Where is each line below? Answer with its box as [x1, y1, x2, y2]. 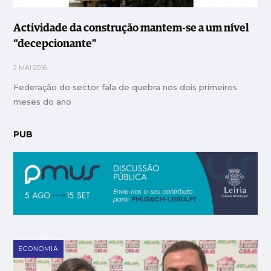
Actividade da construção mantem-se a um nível [13, 22, 250, 34]
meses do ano [13, 96, 72, 106]
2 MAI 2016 [13, 64, 47, 72]
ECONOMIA [18, 244, 59, 253]
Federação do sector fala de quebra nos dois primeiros [13, 82, 238, 92]
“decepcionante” [13, 38, 97, 50]
